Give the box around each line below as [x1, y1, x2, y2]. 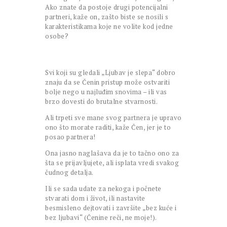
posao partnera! [45, 132, 96, 142]
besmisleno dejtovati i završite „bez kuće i [45, 203, 177, 213]
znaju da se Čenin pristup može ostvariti [45, 78, 170, 87]
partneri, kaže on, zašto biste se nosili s [45, 12, 168, 21]
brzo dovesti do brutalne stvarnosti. [45, 97, 158, 106]
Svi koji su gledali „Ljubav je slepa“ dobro [45, 68, 176, 78]
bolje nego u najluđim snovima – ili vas [45, 87, 167, 97]
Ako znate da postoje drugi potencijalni [45, 2, 168, 12]
